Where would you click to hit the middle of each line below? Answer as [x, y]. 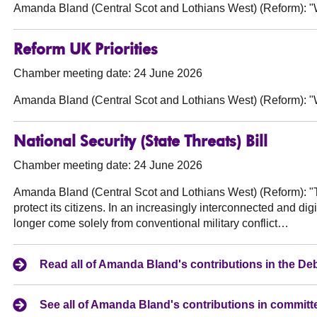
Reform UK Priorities [86, 51]
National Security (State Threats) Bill [141, 143]
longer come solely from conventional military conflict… [151, 224]
